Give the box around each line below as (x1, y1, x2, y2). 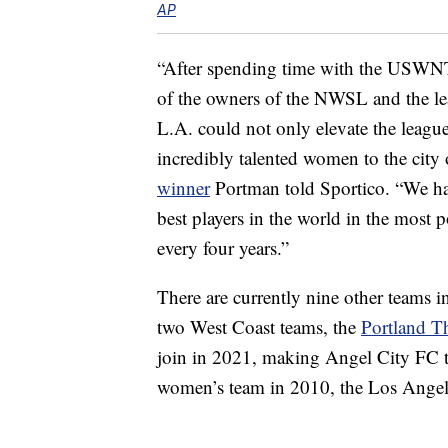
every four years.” (157, 235, 289, 261)
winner (157, 175, 210, 201)
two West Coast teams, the (157, 314, 361, 340)
